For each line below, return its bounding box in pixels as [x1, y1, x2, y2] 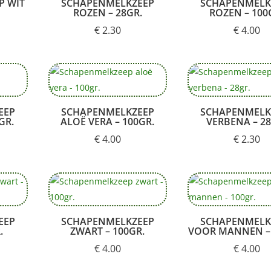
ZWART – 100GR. [70, 224, 145, 238]
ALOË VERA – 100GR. [60, 115, 155, 129]
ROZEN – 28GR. [73, 5, 142, 19]
